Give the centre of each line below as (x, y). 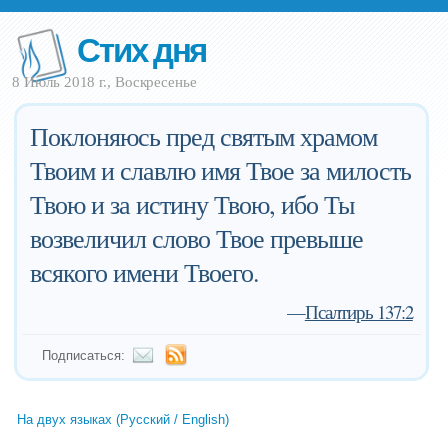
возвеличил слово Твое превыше (197, 238)
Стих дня (142, 48)
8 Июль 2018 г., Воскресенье (104, 82)
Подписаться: (84, 355)
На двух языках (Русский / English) (123, 419)
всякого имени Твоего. (145, 272)
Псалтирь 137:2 (358, 311)
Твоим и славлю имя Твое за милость (221, 170)
